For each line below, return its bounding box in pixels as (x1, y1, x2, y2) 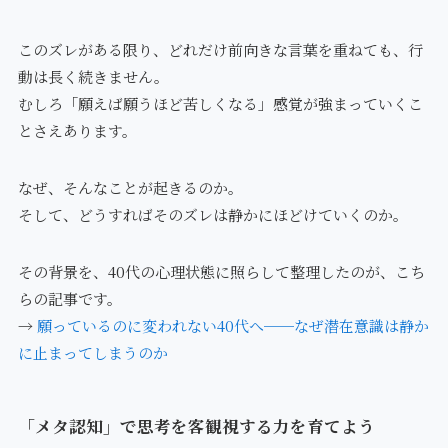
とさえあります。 (17, 119, 137, 141)
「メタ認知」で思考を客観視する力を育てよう (17, 414, 375, 439)
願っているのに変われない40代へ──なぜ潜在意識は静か (36, 314, 429, 336)
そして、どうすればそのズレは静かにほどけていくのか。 (17, 203, 408, 225)
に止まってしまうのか (17, 341, 168, 363)
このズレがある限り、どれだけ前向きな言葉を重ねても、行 (17, 38, 423, 60)
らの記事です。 (17, 287, 122, 309)
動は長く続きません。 (17, 65, 169, 87)
